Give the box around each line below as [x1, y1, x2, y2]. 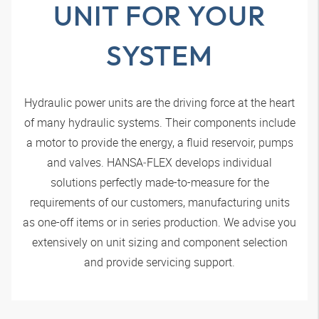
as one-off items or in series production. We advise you [23, 214, 296, 230]
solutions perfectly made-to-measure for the [50, 174, 269, 190]
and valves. [47, 154, 107, 170]
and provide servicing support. [84, 253, 235, 270]
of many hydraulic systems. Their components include [23, 114, 296, 130]
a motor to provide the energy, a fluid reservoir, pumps [26, 134, 293, 150]
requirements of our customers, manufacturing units [29, 194, 290, 210]
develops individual [172, 154, 272, 170]
